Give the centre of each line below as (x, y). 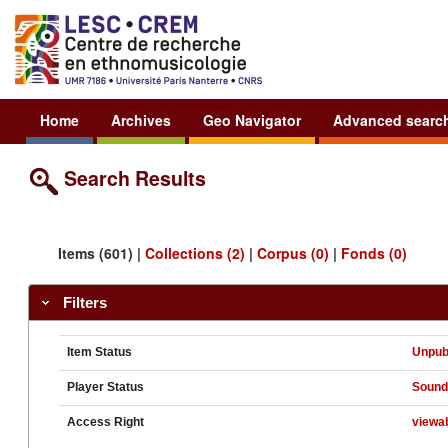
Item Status (100, 352)
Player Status (106, 387)
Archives (141, 119)
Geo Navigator (252, 119)
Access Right (106, 422)
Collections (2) (195, 252)
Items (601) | (101, 252)
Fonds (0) (374, 252)
